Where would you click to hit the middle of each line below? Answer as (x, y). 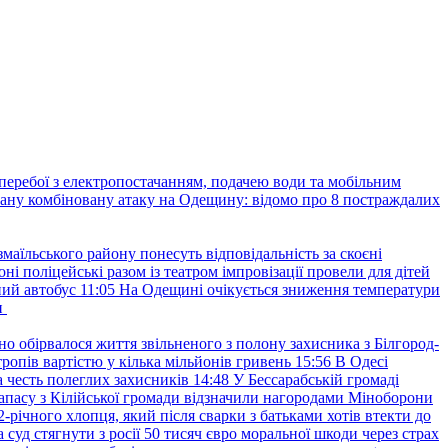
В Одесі (361, 361)
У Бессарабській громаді (316, 379)
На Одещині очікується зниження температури (279, 289)
